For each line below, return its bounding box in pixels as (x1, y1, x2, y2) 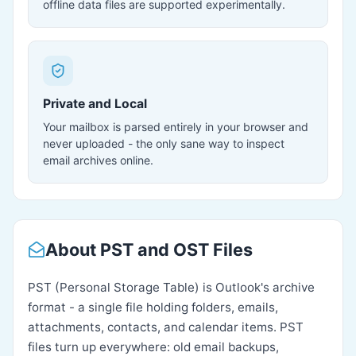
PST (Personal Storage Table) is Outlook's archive (28, 280, 315, 295)
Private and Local (43, 96, 147, 111)
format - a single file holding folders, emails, (28, 300, 278, 315)
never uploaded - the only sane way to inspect (43, 137, 284, 150)
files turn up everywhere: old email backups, (28, 339, 279, 354)
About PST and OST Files (45, 239, 253, 260)
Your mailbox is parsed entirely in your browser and (43, 120, 308, 133)
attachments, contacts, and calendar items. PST (28, 319, 304, 335)
